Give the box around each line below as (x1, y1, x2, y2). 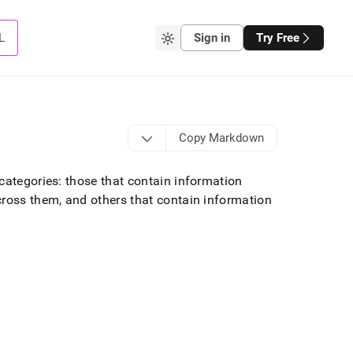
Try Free (255, 31, 299, 45)
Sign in (193, 31, 230, 45)
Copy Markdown (178, 131, 264, 145)
